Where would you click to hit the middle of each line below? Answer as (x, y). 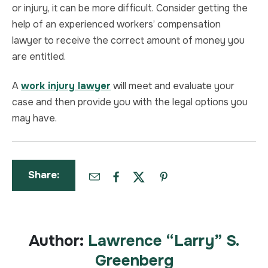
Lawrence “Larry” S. (164, 240)
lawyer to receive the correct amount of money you (128, 41)
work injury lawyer (66, 86)
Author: (56, 240)
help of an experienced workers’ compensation (116, 25)
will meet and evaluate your (173, 86)
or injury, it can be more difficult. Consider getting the (130, 8)
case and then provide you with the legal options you (130, 102)
